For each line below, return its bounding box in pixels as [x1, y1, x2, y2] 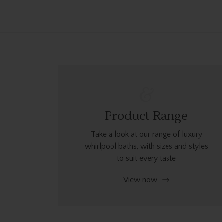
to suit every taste [116, 153, 176, 163]
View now [123, 175, 157, 184]
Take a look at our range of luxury [90, 129, 202, 139]
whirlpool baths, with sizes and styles [84, 141, 208, 151]
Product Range [105, 108, 188, 124]
